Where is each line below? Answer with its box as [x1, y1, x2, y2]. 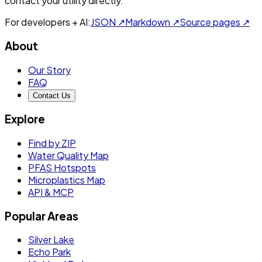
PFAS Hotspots [28, 161, 96, 174]
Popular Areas [5, 209, 78, 223]
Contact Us [33, 91, 71, 100]
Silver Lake [28, 233, 74, 246]
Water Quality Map [28, 149, 109, 161]
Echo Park [28, 246, 71, 258]
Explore [5, 112, 45, 126]
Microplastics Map [28, 174, 105, 186]
